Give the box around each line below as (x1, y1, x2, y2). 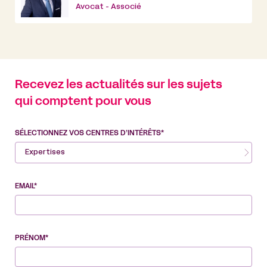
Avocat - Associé (76, 4, 141, 11)
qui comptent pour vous (15, 96, 151, 107)
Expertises (25, 149, 65, 156)
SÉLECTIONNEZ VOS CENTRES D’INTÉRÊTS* (15, 130, 164, 136)
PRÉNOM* (15, 235, 48, 241)
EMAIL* (15, 183, 37, 190)
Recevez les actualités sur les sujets (15, 79, 222, 91)
